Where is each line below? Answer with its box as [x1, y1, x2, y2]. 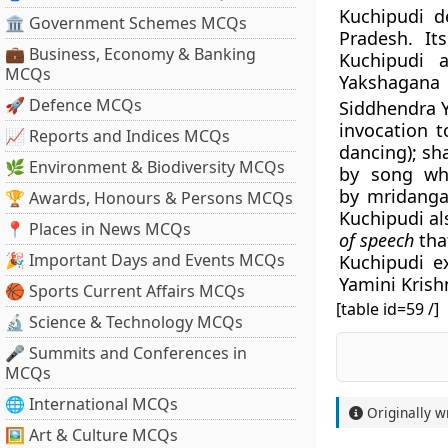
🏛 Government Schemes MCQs [5, 12, 247, 34]
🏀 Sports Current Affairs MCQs [5, 280, 245, 302]
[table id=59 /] [335, 298, 439, 320]
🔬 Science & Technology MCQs [5, 311, 243, 333]
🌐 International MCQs [5, 393, 178, 415]
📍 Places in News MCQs [5, 218, 191, 240]
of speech [338, 228, 414, 252]
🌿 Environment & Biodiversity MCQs [5, 156, 285, 178]
